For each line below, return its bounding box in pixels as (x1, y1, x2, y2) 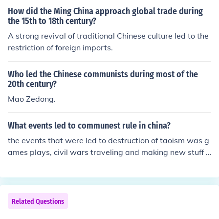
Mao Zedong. (8, 94, 56, 104)
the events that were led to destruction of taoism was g (8, 135, 209, 145)
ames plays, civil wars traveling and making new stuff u (8, 147, 210, 157)
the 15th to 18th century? (8, 16, 96, 26)
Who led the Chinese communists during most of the (8, 69, 198, 80)
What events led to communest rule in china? (8, 120, 171, 131)
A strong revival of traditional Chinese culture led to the (8, 31, 209, 41)
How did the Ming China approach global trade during (8, 6, 203, 17)
